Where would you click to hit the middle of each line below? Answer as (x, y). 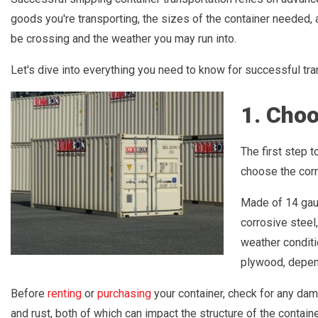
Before (29, 293)
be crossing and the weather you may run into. (124, 39)
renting (65, 293)
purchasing (124, 293)
